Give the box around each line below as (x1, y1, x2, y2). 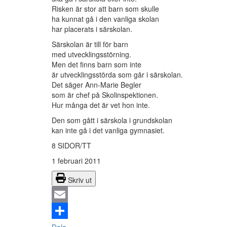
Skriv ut (68, 175, 92, 185)
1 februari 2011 (52, 156, 101, 166)
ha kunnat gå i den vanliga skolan (52, 14, 159, 24)
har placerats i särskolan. (52, 24, 132, 34)
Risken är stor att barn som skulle (52, 4, 159, 14)
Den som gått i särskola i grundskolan (52, 115, 172, 126)
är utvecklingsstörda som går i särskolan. (52, 69, 183, 80)
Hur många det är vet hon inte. (52, 100, 150, 110)
